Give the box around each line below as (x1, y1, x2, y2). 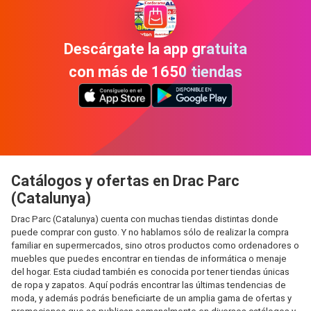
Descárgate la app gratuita (64, 40, 247, 58)
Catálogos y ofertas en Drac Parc (11, 172, 239, 190)
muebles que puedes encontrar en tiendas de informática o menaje (11, 253, 287, 264)
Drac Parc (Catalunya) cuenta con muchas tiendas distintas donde (11, 214, 278, 224)
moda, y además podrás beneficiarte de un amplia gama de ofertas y (11, 293, 292, 303)
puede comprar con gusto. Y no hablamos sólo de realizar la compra (11, 227, 289, 237)
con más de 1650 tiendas (69, 62, 242, 81)
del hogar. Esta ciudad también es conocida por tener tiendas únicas (11, 267, 289, 277)
